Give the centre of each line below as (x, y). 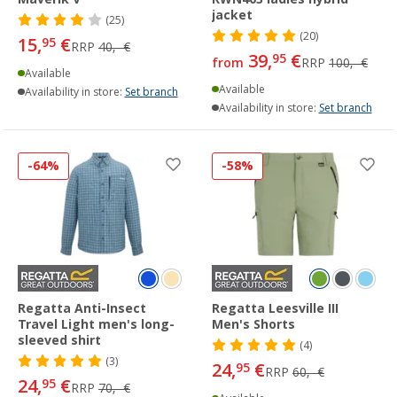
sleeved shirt (59, 341)
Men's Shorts (253, 325)
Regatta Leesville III (275, 309)
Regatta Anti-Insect (82, 309)
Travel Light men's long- (96, 325)
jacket (232, 15)
